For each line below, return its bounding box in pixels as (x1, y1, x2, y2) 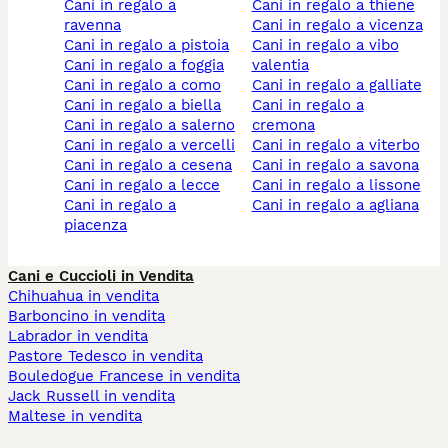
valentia (251, 56, 309, 74)
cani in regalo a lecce (74, 176, 220, 194)
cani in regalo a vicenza (261, 16, 423, 34)
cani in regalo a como (74, 76, 221, 94)
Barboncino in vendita (8, 307, 165, 325)
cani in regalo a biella (74, 96, 221, 114)
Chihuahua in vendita (8, 287, 159, 305)
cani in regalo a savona (261, 156, 419, 174)
